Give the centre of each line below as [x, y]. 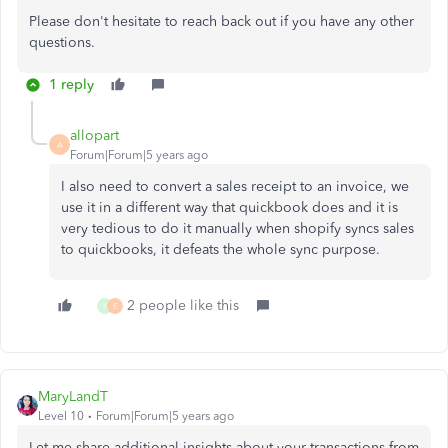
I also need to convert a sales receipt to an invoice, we [235, 186]
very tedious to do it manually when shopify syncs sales [237, 228]
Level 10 [61, 416]
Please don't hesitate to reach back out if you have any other [221, 21]
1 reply [71, 84]
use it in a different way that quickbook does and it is [229, 207]
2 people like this [183, 305]
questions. [62, 42]
